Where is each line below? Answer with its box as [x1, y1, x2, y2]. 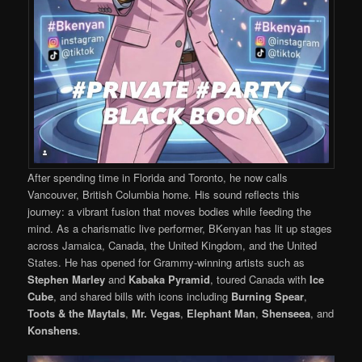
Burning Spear [231, 288, 305, 305]
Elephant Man [187, 305, 256, 322]
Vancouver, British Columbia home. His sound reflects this [27, 187, 301, 203]
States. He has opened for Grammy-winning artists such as [27, 255, 305, 271]
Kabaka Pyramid [128, 271, 211, 288]
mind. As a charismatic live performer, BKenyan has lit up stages [27, 221, 333, 237]
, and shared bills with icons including [53, 288, 232, 305]
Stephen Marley [27, 271, 106, 288]
